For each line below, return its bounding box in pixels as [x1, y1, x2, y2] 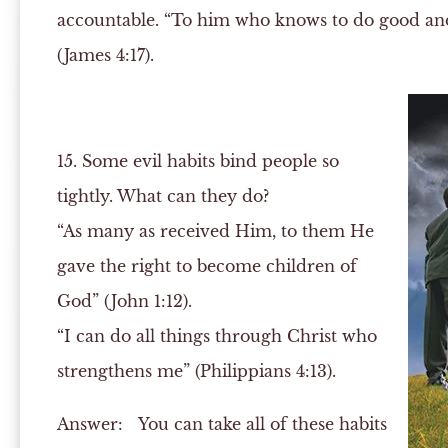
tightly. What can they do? [56, 186, 269, 206]
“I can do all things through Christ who [56, 326, 377, 346]
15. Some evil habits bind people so [56, 151, 339, 171]
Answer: [56, 414, 123, 434]
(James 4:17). [56, 45, 154, 65]
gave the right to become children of [56, 256, 357, 276]
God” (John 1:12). [56, 291, 192, 311]
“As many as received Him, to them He [56, 221, 374, 241]
